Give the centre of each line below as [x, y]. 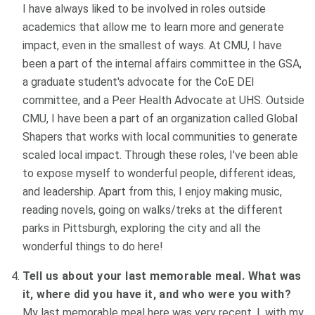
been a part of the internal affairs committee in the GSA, [162, 63]
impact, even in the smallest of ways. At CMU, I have [152, 45]
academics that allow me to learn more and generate [153, 27]
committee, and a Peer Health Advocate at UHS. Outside [163, 100]
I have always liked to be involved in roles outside [144, 8]
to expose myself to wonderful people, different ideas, [159, 173]
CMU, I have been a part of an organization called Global [160, 118]
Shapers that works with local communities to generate [160, 136]
